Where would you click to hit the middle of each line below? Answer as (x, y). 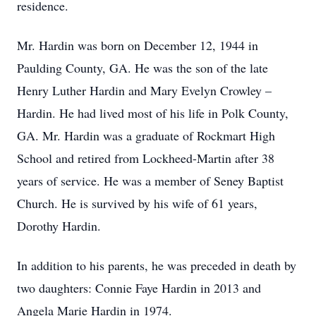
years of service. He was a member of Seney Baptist (150, 181)
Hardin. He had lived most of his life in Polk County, (153, 113)
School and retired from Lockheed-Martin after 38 (146, 158)
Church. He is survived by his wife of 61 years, (137, 203)
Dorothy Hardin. (61, 226)
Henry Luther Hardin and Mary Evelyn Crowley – (144, 90)
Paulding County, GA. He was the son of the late (142, 68)
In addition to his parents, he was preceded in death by (157, 265)
